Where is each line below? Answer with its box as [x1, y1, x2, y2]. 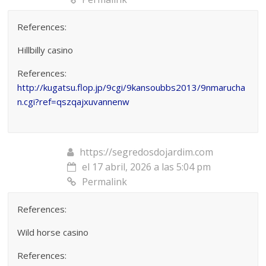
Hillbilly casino [17, 43, 74, 56]
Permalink [82, 175, 128, 188]
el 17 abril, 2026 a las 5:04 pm [82, 160, 211, 173]
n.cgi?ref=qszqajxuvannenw [17, 95, 130, 107]
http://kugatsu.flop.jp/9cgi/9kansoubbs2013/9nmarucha [17, 81, 246, 93]
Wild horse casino [17, 226, 89, 238]
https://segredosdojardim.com [80, 145, 214, 159]
